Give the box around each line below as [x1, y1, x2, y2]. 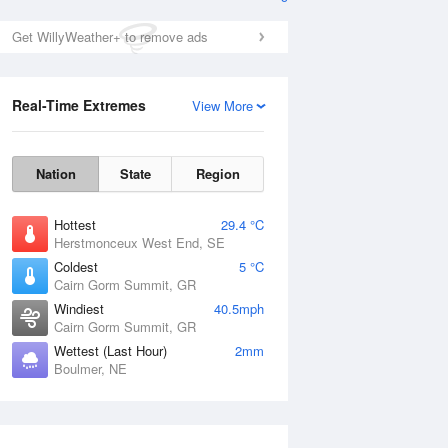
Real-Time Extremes [12, 95, 146, 115]
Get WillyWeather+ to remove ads [12, 27, 208, 46]
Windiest [54, 299, 104, 318]
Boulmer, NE [54, 359, 127, 378]
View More [192, 96, 253, 115]
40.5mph [214, 299, 264, 318]
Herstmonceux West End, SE [54, 233, 225, 252]
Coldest [54, 257, 98, 276]
